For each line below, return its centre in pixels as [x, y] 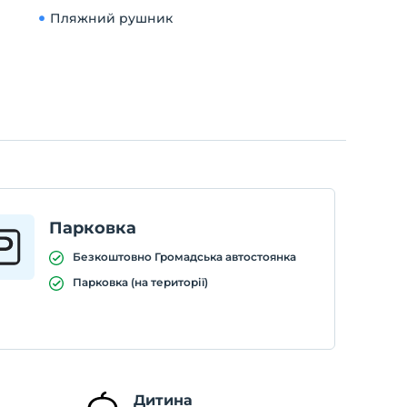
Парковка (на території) [140, 282]
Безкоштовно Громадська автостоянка [184, 257]
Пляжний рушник [111, 18]
